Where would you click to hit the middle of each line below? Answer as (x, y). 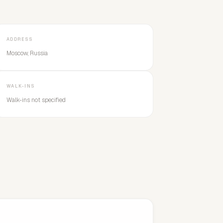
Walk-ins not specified (36, 100)
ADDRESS (19, 39)
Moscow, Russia (27, 53)
